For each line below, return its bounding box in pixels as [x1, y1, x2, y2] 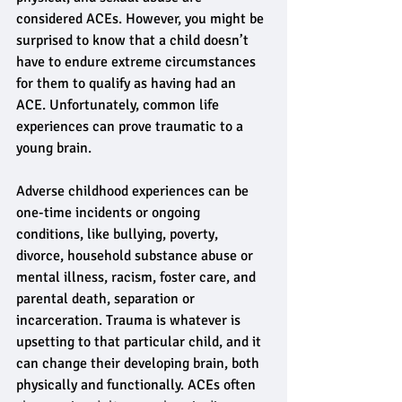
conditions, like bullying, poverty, [16, 225, 222, 243]
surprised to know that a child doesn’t [16, 31, 252, 49]
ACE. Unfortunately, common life [16, 96, 223, 114]
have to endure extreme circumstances [16, 53, 259, 71]
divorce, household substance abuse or [16, 247, 257, 265]
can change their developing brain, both [16, 354, 263, 372]
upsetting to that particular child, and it [16, 333, 265, 351]
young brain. [16, 139, 92, 157]
